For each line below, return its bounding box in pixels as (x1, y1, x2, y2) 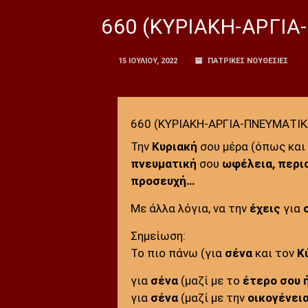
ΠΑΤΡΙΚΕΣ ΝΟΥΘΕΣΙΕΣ (208, 56, 288, 65)
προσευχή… (130, 173, 195, 188)
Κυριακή (151, 139, 197, 153)
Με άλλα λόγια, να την (130, 201, 250, 215)
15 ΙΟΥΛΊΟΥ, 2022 (118, 56, 177, 65)
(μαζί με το (177, 273, 243, 287)
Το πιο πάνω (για (130, 245, 225, 260)
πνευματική (130, 156, 197, 170)
